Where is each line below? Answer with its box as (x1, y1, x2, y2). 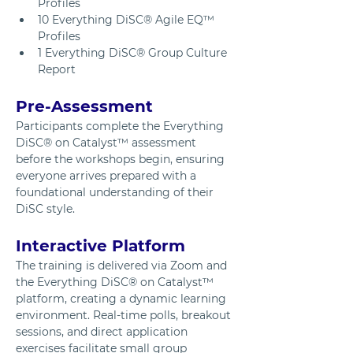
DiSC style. (16, 201, 75, 216)
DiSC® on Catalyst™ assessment (16, 135, 199, 150)
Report (38, 61, 76, 76)
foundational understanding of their (16, 184, 217, 199)
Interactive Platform (16, 236, 185, 255)
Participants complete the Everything (16, 118, 227, 133)
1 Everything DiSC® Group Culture (38, 45, 230, 60)
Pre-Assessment (16, 96, 153, 116)
